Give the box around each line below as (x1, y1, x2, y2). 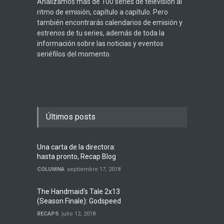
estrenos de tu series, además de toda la (37, 29, 164, 37)
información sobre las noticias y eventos (37, 39, 163, 47)
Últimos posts (46, 112, 95, 121)
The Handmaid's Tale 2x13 (37, 187, 120, 195)
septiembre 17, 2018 (67, 166, 120, 172)
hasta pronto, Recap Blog (37, 152, 116, 160)
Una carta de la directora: (37, 143, 115, 151)
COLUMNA (37, 166, 64, 172)
